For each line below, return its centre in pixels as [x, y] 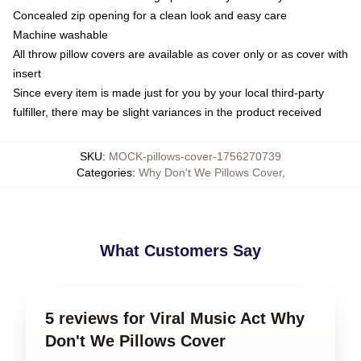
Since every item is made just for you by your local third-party [168, 93]
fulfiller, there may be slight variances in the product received [167, 112]
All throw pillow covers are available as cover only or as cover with [180, 54]
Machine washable [60, 35]
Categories [104, 172]
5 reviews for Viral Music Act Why [175, 318]
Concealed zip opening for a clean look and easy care [150, 15]
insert [27, 73]
